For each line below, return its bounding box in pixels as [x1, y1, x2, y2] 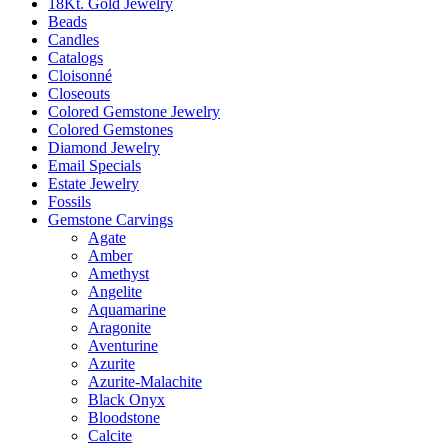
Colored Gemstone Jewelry [48, 103, 220, 120]
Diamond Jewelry [48, 139, 160, 156]
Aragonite [88, 319, 151, 336]
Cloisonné [48, 67, 112, 84]
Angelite [88, 283, 142, 300]
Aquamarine [88, 301, 166, 318]
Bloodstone [88, 409, 160, 426]
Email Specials [48, 157, 141, 174]
